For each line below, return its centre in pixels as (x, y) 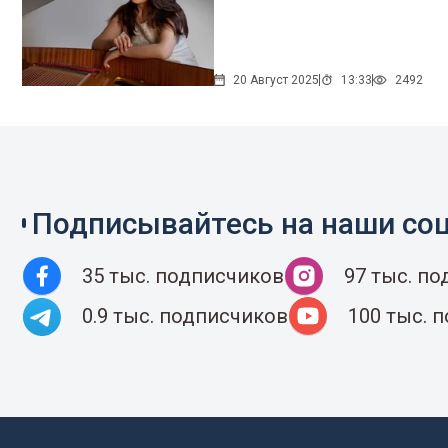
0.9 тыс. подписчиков (185, 316)
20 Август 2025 (276, 79)
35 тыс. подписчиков (183, 276)
